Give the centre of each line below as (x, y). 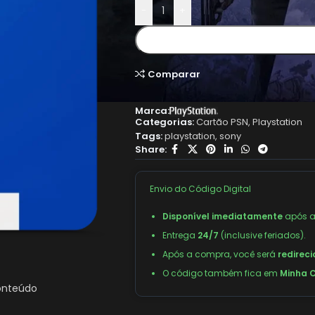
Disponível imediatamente (222, 217)
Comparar (174, 74)
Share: (150, 149)
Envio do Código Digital (200, 189)
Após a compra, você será (220, 255)
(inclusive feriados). (262, 236)
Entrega (180, 236)
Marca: (152, 111)
